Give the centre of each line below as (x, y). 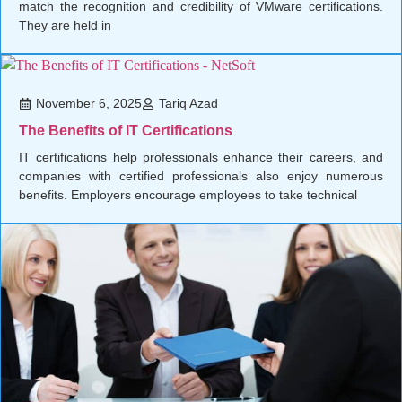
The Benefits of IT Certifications (126, 131)
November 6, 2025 (89, 104)
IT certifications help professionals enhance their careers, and (201, 157)
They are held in (65, 26)
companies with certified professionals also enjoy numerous (201, 176)
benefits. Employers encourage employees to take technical (188, 195)
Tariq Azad (188, 104)
